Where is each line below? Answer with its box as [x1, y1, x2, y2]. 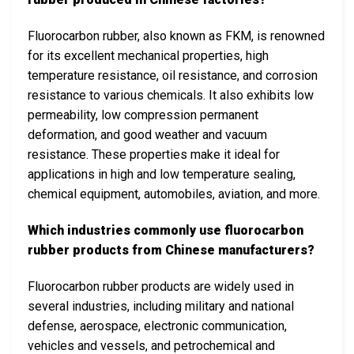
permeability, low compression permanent [28, 107, 258, 122]
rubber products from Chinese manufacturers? [28, 242, 314, 258]
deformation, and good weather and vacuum [28, 126, 267, 142]
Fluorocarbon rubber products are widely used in [28, 278, 294, 294]
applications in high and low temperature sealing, [28, 166, 296, 182]
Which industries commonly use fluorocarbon [28, 222, 303, 238]
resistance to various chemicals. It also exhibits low [28, 87, 314, 103]
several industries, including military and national [28, 298, 294, 314]
